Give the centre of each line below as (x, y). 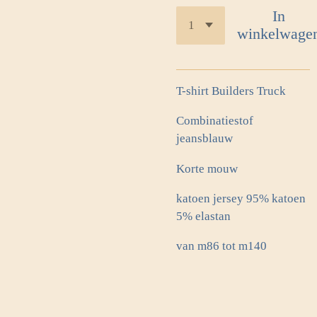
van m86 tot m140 (221, 246)
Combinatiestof (215, 121)
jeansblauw (204, 139)
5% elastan (203, 216)
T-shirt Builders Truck (231, 91)
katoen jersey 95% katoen (241, 198)
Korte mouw (207, 168)
